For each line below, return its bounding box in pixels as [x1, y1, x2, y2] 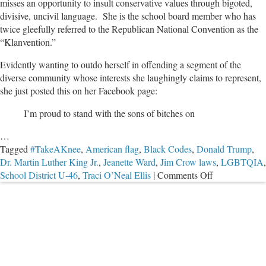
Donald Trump [197, 142, 252, 156]
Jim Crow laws [160, 156, 216, 169]
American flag [85, 142, 139, 156]
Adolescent [213, 233, 255, 246]
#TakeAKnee [30, 142, 81, 156]
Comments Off [157, 169, 213, 182]
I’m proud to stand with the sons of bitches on [24, 107, 195, 120]
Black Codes [144, 142, 192, 156]
